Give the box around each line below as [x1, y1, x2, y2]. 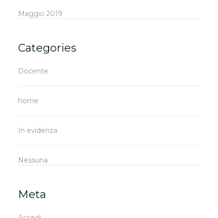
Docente [18, 66, 49, 75]
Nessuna [18, 155, 48, 164]
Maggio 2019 [18, 9, 63, 18]
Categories [18, 41, 77, 54]
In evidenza [18, 126, 58, 135]
